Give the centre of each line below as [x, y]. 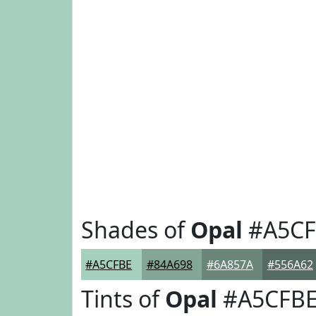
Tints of [123, 299]
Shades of [136, 230]
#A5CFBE [109, 265]
